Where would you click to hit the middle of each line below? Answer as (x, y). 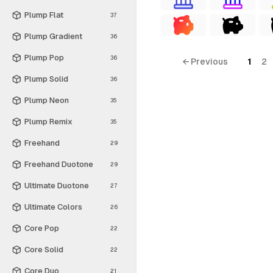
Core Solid (44, 249)
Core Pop (42, 228)
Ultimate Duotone (57, 185)
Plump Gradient (53, 36)
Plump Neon (47, 100)
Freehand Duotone (59, 164)
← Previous (205, 62)
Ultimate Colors (53, 207)
